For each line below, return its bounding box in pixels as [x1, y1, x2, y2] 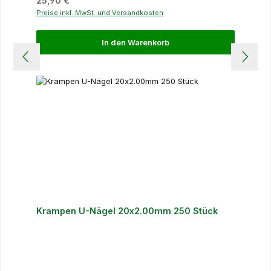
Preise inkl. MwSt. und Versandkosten [36, 8, 163, 17]
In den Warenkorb [102, 38, 169, 47]
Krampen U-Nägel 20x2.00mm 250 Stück [36, 205, 218, 216]
